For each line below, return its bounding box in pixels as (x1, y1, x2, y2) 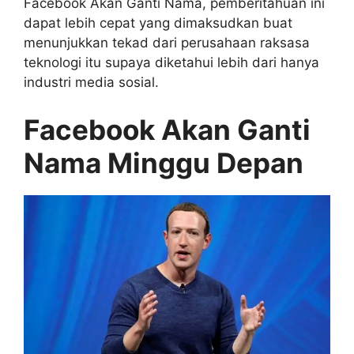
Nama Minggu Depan (24, 145, 303, 179)
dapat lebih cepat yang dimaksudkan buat (24, 15, 292, 32)
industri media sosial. (24, 74, 159, 91)
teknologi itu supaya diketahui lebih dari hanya (24, 55, 319, 71)
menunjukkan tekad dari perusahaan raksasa (24, 35, 310, 51)
